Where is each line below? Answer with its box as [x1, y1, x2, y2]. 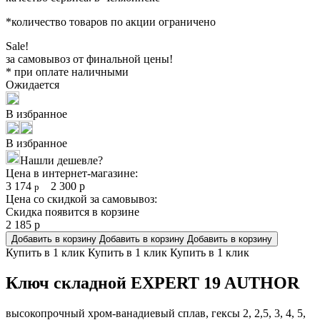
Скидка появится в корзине [6, 205, 139, 218]
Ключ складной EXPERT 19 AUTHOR [6, 273, 299, 292]
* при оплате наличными [6, 65, 129, 78]
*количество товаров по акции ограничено [6, 15, 216, 28]
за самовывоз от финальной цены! [6, 52, 173, 65]
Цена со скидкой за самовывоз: [6, 192, 157, 205]
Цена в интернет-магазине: [6, 166, 138, 179]
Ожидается [6, 78, 59, 91]
